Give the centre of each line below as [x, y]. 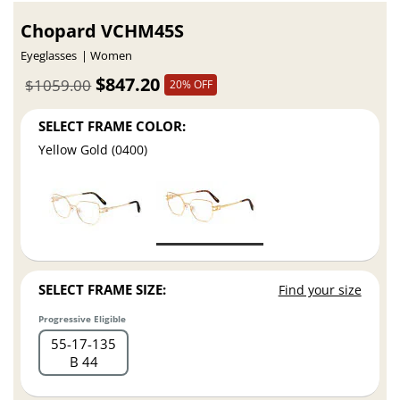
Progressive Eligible [83, 319]
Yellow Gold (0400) [93, 150]
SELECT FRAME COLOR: [112, 125]
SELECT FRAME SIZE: [103, 290]
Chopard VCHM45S [103, 31]
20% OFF [191, 84]
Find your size [320, 290]
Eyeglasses [49, 56]
